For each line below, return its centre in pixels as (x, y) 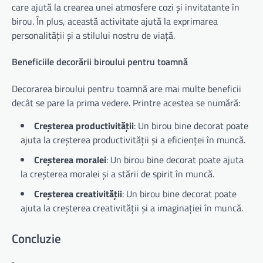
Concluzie (36, 239)
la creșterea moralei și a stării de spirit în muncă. (117, 173)
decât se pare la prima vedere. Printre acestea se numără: (126, 102)
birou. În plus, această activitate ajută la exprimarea (115, 21)
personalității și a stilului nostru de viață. (93, 36)
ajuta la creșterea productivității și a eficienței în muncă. (133, 139)
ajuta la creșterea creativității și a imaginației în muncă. (132, 208)
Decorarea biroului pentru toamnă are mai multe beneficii (127, 88)
